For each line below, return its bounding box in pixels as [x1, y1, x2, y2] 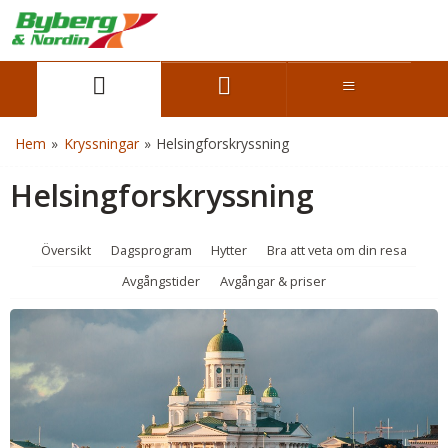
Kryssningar [63, 133, 139, 153]
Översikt [41, 240, 92, 259]
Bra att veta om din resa [266, 240, 407, 259]
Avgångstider [122, 272, 201, 291]
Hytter [211, 240, 248, 259]
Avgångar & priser [219, 272, 326, 291]
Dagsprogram [110, 240, 192, 259]
